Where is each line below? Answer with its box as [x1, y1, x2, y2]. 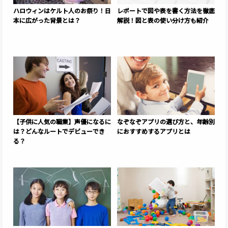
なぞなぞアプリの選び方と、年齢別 [117, 117, 215, 126]
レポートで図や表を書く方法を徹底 [117, 6, 215, 15]
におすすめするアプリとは [117, 127, 190, 136]
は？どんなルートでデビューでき [13, 127, 105, 136]
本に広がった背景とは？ [13, 16, 80, 25]
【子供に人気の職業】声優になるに [13, 117, 111, 126]
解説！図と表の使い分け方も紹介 [117, 16, 209, 25]
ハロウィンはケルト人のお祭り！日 [13, 6, 111, 15]
